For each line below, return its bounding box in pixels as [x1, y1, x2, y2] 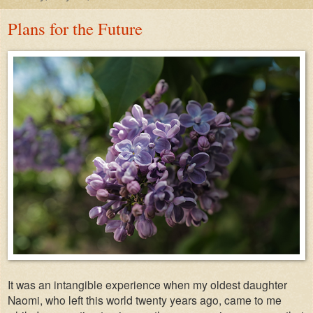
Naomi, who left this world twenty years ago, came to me [8, 291, 282, 307]
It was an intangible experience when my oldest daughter [8, 276, 287, 292]
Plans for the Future [8, 17, 143, 41]
